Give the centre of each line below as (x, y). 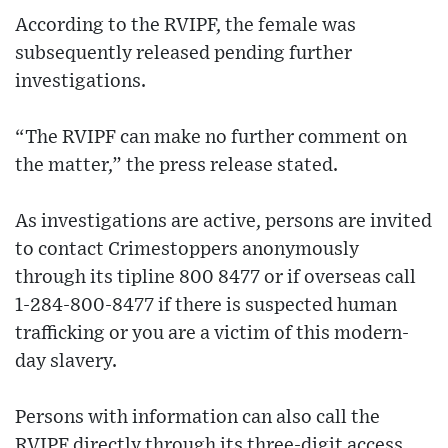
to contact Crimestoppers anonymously (187, 249)
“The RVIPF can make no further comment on (211, 137)
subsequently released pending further (183, 53)
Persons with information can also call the (197, 417)
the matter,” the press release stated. (176, 165)
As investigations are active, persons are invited (223, 221)
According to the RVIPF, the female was (185, 25)
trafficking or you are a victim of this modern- (212, 333)
